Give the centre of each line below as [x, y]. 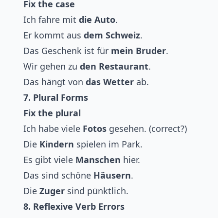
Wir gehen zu [52, 66]
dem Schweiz [112, 35]
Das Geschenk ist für [67, 51]
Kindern [57, 144]
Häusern [112, 175]
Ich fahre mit [51, 20]
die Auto [97, 20]
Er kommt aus [54, 35]
